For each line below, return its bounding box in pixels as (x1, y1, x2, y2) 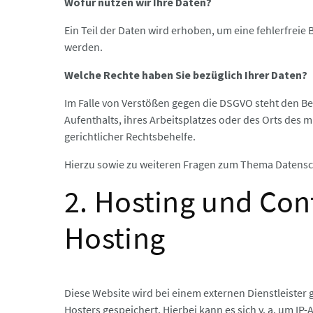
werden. (64, 40, 103, 54)
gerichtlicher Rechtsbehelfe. (64, 129, 196, 144)
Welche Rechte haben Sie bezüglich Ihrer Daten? (64, 68, 307, 82)
